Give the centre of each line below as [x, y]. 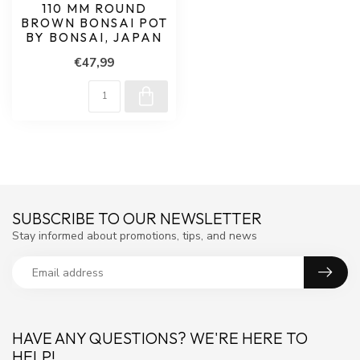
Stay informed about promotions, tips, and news [135, 236]
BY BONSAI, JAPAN [94, 37]
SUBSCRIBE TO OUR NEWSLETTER [137, 218]
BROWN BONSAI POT [94, 23]
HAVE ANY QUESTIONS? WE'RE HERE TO [160, 338]
